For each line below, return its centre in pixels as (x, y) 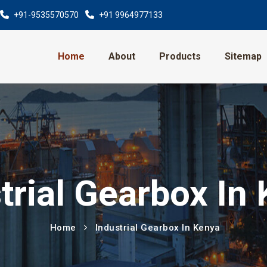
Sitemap (243, 56)
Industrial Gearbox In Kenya (158, 228)
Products (180, 56)
